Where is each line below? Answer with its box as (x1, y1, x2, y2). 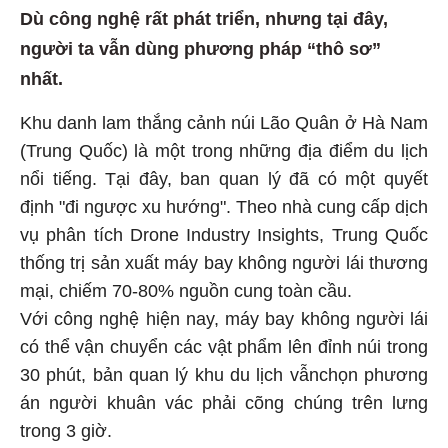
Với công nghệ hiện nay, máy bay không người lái (20, 312, 428, 333)
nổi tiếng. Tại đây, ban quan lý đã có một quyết (20, 172, 428, 193)
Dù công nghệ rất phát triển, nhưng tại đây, (20, 12, 388, 33)
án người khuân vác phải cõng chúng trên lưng (20, 396, 428, 417)
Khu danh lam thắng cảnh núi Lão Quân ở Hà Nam (20, 116, 428, 137)
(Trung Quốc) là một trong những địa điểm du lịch (20, 144, 428, 165)
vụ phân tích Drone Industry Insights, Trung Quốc (20, 228, 428, 249)
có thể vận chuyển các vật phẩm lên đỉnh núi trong (20, 340, 428, 361)
